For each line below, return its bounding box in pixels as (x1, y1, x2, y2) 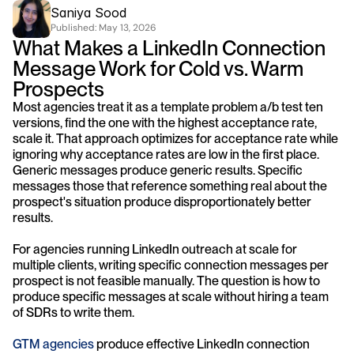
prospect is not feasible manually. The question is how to (13, 273, 320, 288)
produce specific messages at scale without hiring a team (13, 289, 329, 304)
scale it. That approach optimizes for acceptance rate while (13, 131, 338, 146)
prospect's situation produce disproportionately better (13, 194, 311, 209)
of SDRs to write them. (13, 305, 134, 320)
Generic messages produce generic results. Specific (13, 163, 303, 178)
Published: (51, 21, 99, 34)
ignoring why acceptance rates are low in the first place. (13, 147, 319, 162)
